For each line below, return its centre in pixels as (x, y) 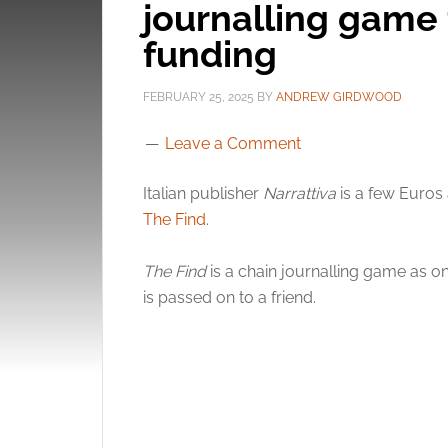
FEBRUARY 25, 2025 (198, 97)
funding (210, 54)
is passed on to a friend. (229, 297)
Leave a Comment (233, 143)
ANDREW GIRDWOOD (339, 97)
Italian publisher (203, 193)
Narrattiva (299, 193)
